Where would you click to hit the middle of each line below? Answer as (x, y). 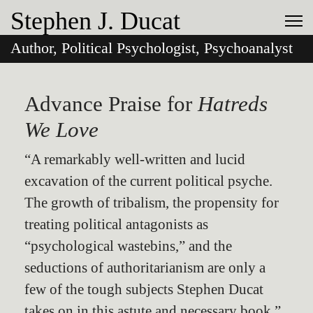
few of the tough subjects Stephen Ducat (144, 289)
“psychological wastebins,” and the (128, 246)
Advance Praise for (111, 104)
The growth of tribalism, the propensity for (152, 202)
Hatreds (233, 104)
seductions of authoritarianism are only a (145, 267)
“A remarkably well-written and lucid (135, 159)
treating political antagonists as (116, 224)
